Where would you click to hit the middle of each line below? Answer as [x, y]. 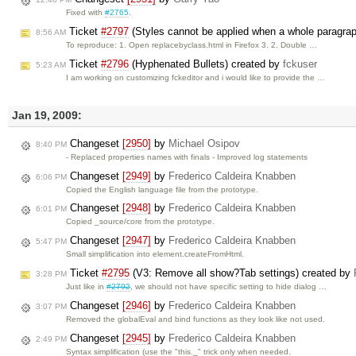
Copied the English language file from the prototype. [163, 189]
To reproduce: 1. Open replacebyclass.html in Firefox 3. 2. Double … [192, 44]
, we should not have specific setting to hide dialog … [229, 286]
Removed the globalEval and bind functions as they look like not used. [196, 319]
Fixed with [86, 13]
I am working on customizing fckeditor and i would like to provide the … [196, 77]
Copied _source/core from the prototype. [141, 222]
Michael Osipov [204, 143]
